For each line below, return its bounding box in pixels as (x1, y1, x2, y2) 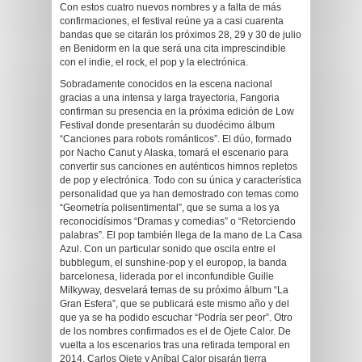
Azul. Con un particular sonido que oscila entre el (60, 243, 276, 255)
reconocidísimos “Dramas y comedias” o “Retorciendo (60, 216, 296, 227)
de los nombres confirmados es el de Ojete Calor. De (60, 326, 291, 337)
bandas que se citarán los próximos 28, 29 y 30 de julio (60, 29, 301, 40)
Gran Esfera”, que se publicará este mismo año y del (60, 298, 289, 309)
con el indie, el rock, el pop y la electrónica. (60, 57, 248, 68)
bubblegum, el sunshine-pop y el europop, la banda (60, 257, 287, 268)
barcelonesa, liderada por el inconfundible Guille (60, 271, 274, 282)
